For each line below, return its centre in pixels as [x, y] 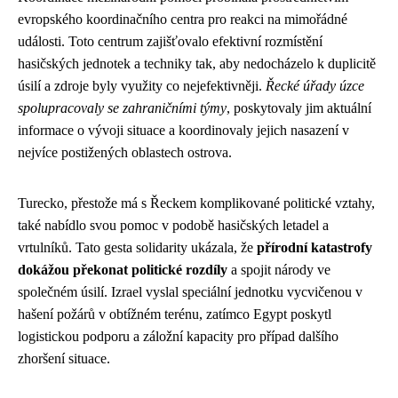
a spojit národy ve [279, 269]
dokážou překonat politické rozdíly [123, 269]
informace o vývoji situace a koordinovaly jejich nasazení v [183, 130]
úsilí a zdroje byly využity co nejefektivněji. [142, 85]
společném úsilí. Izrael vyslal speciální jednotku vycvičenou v [190, 291]
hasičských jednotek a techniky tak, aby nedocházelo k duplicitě [197, 63]
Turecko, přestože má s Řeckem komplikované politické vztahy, [196, 203]
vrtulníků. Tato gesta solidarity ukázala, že [137, 247]
